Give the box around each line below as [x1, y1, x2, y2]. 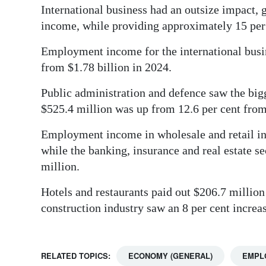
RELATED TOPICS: [41, 250, 110, 262]
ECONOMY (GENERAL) [128, 250, 213, 262]
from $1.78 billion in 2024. [41, 61, 172, 74]
